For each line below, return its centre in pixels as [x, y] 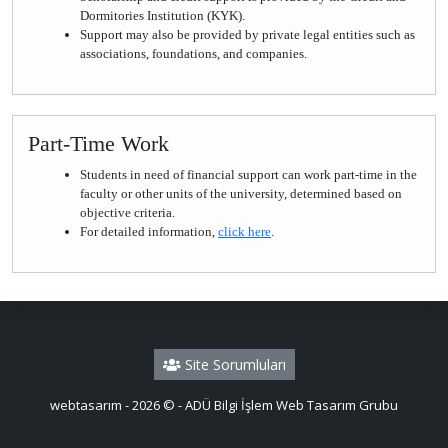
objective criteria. [127, 212]
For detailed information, [149, 231]
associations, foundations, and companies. [193, 53]
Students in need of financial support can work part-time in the [248, 174]
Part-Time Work [98, 144]
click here [244, 231]
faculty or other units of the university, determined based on [241, 193]
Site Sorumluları [233, 364]
